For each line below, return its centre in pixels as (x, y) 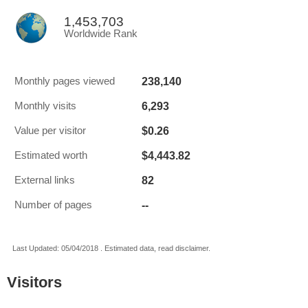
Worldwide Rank (101, 34)
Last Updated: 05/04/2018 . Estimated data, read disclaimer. (111, 248)
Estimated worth (51, 155)
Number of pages (53, 205)
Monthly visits (45, 106)
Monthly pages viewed (65, 81)
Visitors (34, 282)
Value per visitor (50, 131)
